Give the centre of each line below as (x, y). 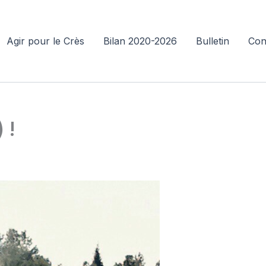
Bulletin (213, 41)
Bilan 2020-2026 (140, 41)
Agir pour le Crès (45, 41)
